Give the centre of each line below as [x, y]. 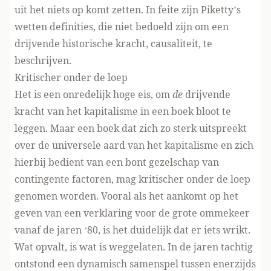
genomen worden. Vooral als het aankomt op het [126, 196]
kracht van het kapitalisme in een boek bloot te [123, 111]
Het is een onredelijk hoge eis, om [93, 94]
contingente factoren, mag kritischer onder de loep [132, 179]
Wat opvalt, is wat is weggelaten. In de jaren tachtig [134, 247]
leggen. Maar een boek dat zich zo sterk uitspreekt [131, 128]
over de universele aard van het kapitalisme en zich [134, 145]
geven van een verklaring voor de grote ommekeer [132, 213]
